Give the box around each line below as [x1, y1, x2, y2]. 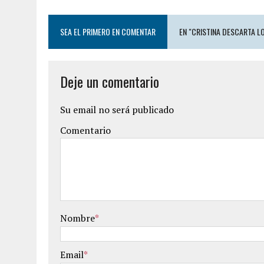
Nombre [60, 212, 95, 225]
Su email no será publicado [60, 103, 174, 116]
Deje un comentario [60, 71, 159, 92]
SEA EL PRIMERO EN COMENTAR [60, 25, 156, 38]
